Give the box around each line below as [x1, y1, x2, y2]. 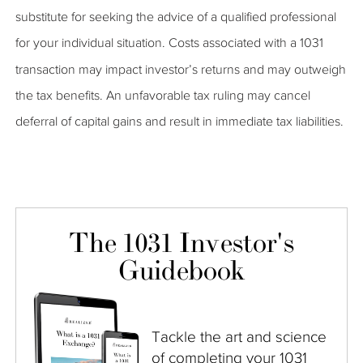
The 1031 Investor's [69, 227, 294, 261]
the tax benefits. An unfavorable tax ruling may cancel [15, 88, 310, 102]
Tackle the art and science [152, 328, 327, 346]
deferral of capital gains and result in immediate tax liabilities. [15, 114, 344, 129]
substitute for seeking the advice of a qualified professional [15, 9, 336, 23]
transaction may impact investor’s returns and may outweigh [15, 62, 346, 76]
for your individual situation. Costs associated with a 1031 [15, 36, 323, 50]
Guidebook [118, 254, 245, 288]
